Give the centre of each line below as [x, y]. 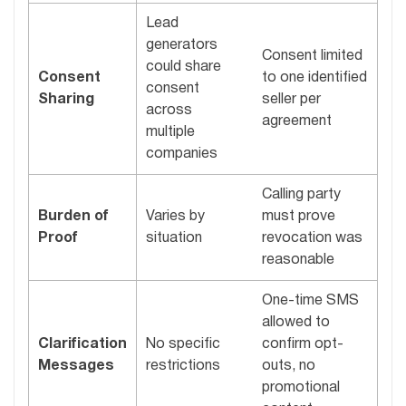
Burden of [73, 216]
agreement [297, 121]
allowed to [296, 322]
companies [182, 154]
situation [174, 238]
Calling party [301, 194]
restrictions [183, 366]
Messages [76, 366]
